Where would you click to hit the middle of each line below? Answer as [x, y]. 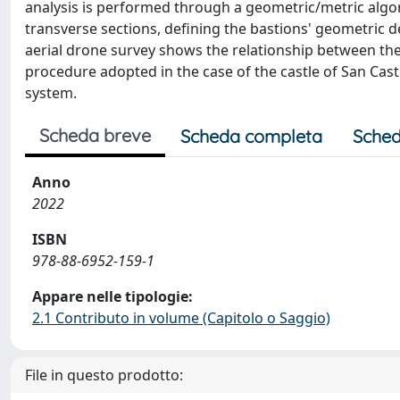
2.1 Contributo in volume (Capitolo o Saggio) [181, 318]
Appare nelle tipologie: [112, 296]
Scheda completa [251, 136]
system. [51, 93]
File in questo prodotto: [104, 375]
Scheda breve [95, 135]
